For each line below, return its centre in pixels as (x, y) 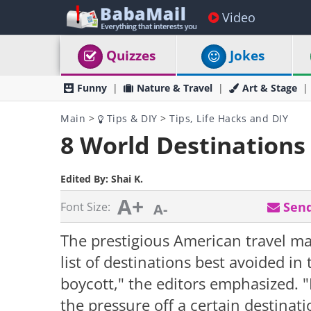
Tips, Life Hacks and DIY (229, 118)
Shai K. (127, 179)
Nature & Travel (175, 88)
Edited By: (86, 179)
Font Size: (85, 207)
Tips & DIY (131, 118)
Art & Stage (270, 88)
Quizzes (131, 56)
